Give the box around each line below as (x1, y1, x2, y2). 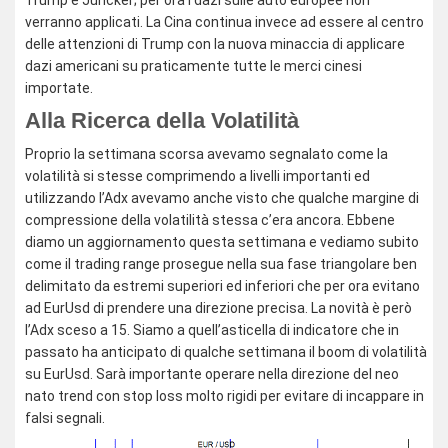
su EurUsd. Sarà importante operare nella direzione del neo (25, 366, 399, 382)
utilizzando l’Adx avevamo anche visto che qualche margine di (25, 190, 419, 206)
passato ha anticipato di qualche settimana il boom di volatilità (25, 344, 427, 360)
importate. (25, 80, 93, 96)
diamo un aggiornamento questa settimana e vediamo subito (25, 234, 419, 250)
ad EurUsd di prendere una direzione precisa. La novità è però (25, 300, 412, 316)
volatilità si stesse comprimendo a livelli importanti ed (25, 168, 370, 184)
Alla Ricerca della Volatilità (25, 108, 299, 133)
